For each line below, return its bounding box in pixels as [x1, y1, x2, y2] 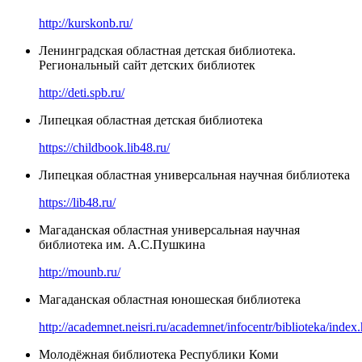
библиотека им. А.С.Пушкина [39, 237, 205, 251]
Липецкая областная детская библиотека [39, 112, 263, 127]
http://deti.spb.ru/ [39, 85, 124, 99]
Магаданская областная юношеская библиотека [39, 292, 301, 306]
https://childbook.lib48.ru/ [39, 140, 170, 154]
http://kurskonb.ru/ [39, 15, 133, 30]
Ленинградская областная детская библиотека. [39, 43, 296, 57]
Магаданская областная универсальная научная [39, 222, 300, 237]
